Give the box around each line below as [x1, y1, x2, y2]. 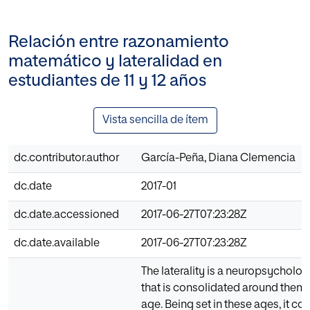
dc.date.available [14, 237, 100, 249]
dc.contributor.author [14, 152, 119, 164]
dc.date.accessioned [14, 209, 119, 221]
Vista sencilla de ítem [102, 114, 208, 126]
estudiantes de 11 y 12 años [8, 72, 206, 89]
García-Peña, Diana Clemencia [141, 152, 295, 164]
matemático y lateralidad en [8, 53, 222, 70]
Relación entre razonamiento [8, 33, 229, 51]
